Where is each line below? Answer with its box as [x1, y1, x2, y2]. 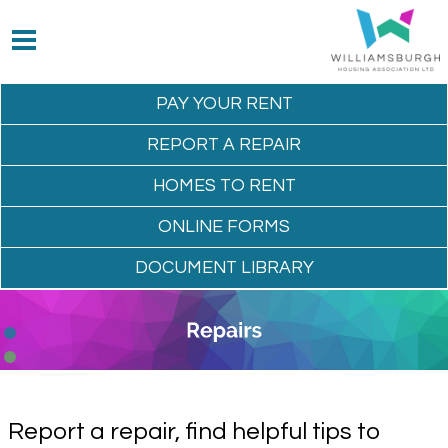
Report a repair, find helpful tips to [8, 419, 381, 445]
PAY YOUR [155, 95, 246, 113]
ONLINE [158, 218, 227, 236]
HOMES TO [152, 177, 249, 195]
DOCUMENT [134, 259, 241, 277]
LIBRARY [240, 259, 314, 277]
